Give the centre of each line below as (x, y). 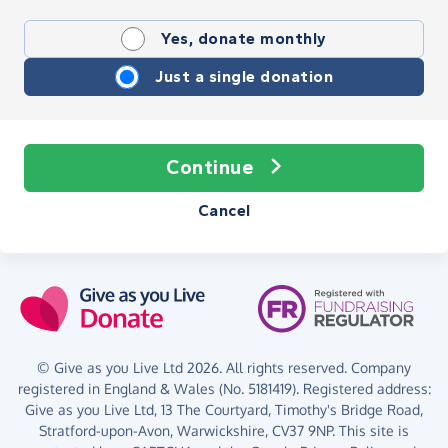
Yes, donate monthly (244, 38)
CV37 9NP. (303, 430)
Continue (210, 167)
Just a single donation (244, 76)
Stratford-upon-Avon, (106, 430)
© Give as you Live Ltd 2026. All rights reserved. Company (224, 367)
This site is (372, 430)
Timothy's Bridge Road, (349, 409)
